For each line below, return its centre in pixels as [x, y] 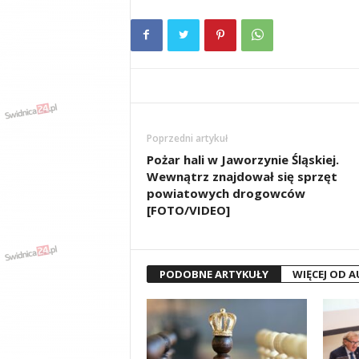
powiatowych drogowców [226, 193]
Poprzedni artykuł [187, 138]
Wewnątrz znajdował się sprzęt [242, 176]
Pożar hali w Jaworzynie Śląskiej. [242, 159]
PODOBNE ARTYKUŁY [214, 274]
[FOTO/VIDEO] [188, 210]
